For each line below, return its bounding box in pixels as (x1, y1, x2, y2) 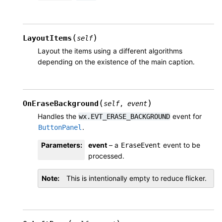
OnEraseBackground (23, 99, 99, 108)
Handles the (38, 111, 78, 120)
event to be (161, 140, 200, 149)
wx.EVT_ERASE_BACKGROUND (79, 112, 170, 120)
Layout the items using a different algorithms (38, 46, 182, 55)
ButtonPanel (38, 123, 82, 131)
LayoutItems (23, 33, 72, 43)
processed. (88, 151, 124, 160)
